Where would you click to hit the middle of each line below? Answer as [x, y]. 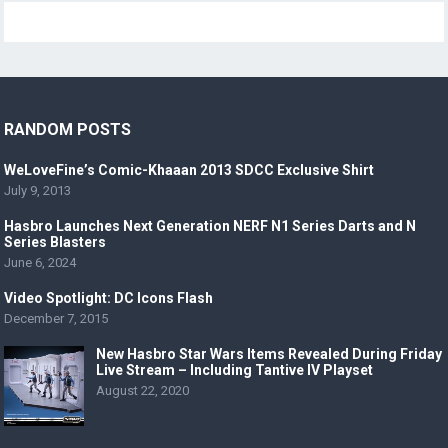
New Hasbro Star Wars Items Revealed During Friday [269, 354]
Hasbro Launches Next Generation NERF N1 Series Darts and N [210, 226]
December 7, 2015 [56, 319]
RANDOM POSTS [68, 130]
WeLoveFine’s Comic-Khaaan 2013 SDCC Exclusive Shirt [189, 170]
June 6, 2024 [40, 263]
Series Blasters [55, 242]
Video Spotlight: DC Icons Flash [109, 298]
